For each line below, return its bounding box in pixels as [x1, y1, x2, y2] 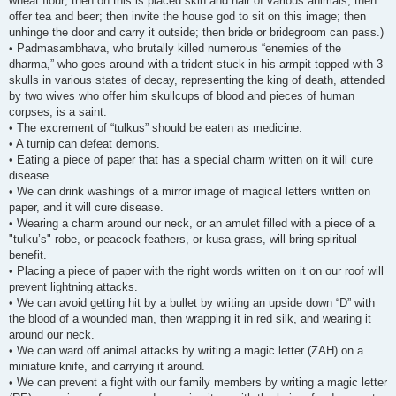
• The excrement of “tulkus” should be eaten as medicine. [9, 120, 302, 134]
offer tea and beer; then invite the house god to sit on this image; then [9, 9, 366, 23]
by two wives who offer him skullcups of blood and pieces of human [9, 88, 354, 103]
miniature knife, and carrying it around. [9, 359, 205, 373]
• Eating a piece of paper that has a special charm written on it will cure [9, 152, 373, 166]
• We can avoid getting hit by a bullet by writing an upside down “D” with [9, 295, 375, 309]
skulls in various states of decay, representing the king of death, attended [9, 72, 385, 87]
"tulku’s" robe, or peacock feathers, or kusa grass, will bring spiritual [9, 232, 357, 246]
